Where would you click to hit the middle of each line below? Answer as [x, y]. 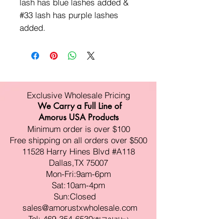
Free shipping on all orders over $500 [78, 140]
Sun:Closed [75, 197]
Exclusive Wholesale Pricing [78, 95]
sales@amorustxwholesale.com [80, 208]
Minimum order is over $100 [78, 129]
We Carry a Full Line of [80, 106]
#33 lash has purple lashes [69, 15]
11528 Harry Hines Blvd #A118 [78, 152]
